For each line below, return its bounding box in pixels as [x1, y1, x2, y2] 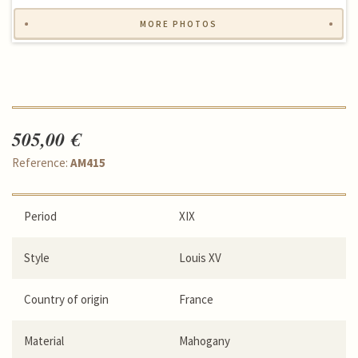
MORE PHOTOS [140, 18, 217, 30]
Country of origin [24, 291, 109, 307]
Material [24, 332, 64, 348]
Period [24, 208, 57, 224]
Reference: [12, 154, 70, 170]
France [179, 291, 213, 307]
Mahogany [179, 332, 230, 348]
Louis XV [179, 249, 221, 265]
